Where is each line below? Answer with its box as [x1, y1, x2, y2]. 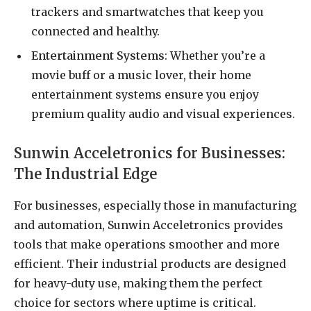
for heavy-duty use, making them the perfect [14, 276, 262, 290]
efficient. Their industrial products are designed [14, 256, 286, 271]
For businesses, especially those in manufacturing [14, 198, 296, 212]
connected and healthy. [31, 24, 160, 38]
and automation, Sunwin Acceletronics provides [14, 217, 283, 232]
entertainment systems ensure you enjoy [31, 87, 259, 101]
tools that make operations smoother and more [14, 237, 280, 251]
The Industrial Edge [14, 165, 157, 184]
